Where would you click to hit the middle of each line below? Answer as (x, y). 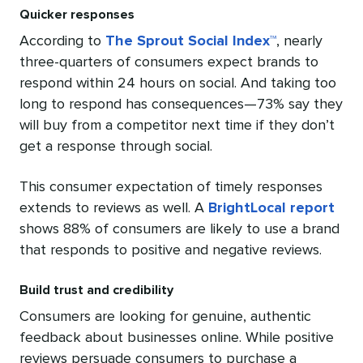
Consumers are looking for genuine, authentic (165, 317)
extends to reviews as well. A (114, 209)
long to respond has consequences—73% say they (181, 105)
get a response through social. (116, 147)
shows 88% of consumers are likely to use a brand (179, 230)
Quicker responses (77, 15)
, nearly (299, 42)
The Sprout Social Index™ (191, 42)
